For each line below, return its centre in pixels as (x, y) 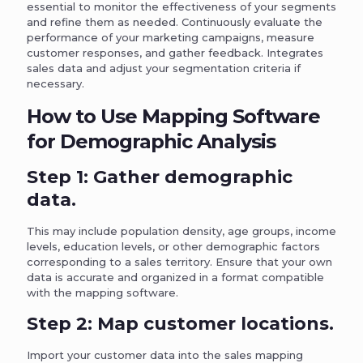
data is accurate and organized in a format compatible (175, 277)
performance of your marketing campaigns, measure (171, 37)
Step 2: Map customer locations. (180, 323)
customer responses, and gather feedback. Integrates (175, 52)
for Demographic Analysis (151, 141)
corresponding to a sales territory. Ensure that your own (179, 261)
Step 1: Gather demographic (160, 177)
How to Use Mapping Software (173, 116)
